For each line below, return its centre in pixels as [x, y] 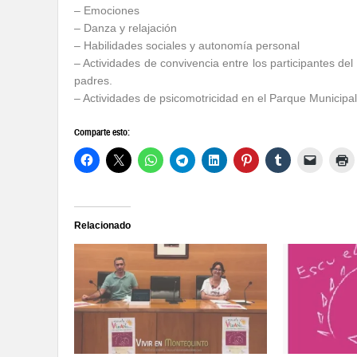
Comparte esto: [102, 132]
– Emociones [107, 10]
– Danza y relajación [126, 28]
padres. [93, 80]
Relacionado [102, 226]
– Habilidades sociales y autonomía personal [187, 45]
